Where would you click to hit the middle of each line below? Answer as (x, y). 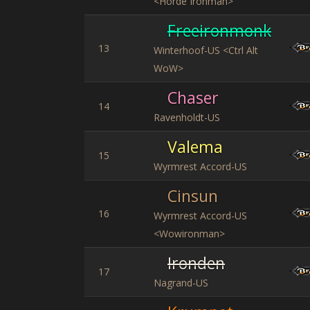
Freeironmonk (219, 30)
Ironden (196, 263)
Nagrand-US (181, 283)
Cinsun (193, 196)
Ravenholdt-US (187, 117)
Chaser (193, 98)
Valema (195, 147)
